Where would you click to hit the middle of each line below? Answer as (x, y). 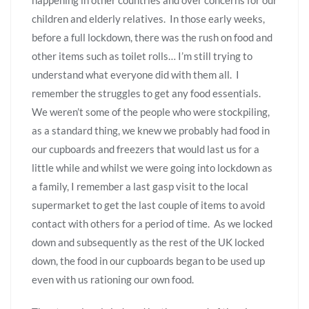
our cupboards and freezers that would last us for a (146, 149)
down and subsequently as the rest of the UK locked (148, 242)
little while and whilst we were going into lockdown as (152, 167)
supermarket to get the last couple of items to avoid (148, 205)
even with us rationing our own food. (113, 279)
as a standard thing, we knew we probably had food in (151, 130)
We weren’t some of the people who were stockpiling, (151, 111)
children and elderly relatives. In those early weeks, (148, 18)
